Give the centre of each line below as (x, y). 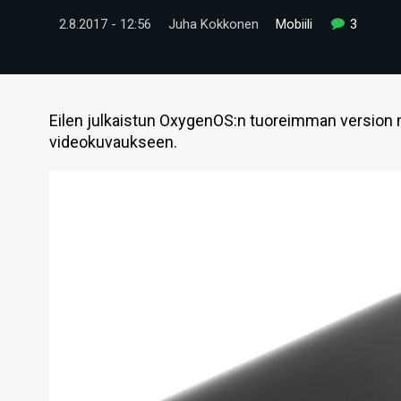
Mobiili (294, 24)
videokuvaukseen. (113, 142)
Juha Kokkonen (213, 24)
